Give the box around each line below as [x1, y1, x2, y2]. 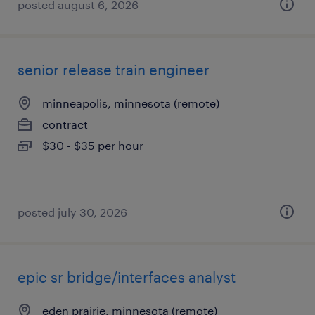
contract [42, 117, 88, 131]
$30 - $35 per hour [42, 139, 143, 152]
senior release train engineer [18, 61, 210, 78]
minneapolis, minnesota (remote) [42, 96, 219, 110]
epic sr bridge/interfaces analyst [18, 269, 236, 285]
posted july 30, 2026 [18, 205, 127, 219]
